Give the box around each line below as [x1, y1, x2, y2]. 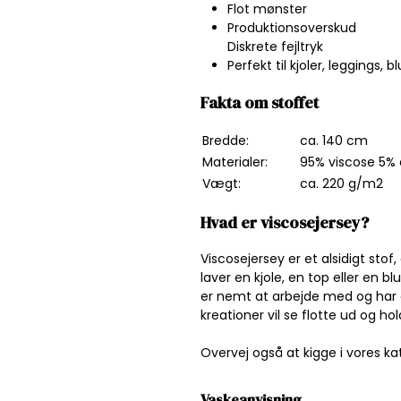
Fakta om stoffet [200, 90, 322, 114]
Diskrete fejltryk [227, 38, 323, 55]
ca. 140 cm [300, 131, 368, 149]
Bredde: [202, 131, 249, 149]
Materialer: [202, 152, 268, 171]
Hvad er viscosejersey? [200, 210, 369, 234]
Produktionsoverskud [227, 19, 356, 37]
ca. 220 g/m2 [300, 174, 383, 192]
